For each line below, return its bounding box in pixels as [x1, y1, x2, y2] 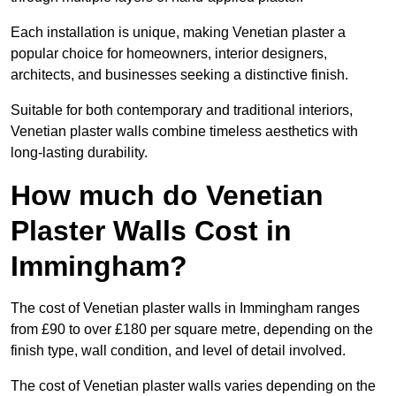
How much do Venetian [11, 179, 324, 212]
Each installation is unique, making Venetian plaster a [11, 25, 346, 41]
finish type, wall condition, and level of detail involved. [11, 343, 346, 359]
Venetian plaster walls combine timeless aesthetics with [11, 124, 358, 140]
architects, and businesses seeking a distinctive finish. [11, 67, 348, 83]
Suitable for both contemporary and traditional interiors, [11, 103, 353, 118]
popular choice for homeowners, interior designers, [11, 46, 327, 62]
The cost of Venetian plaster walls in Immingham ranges [11, 301, 360, 316]
